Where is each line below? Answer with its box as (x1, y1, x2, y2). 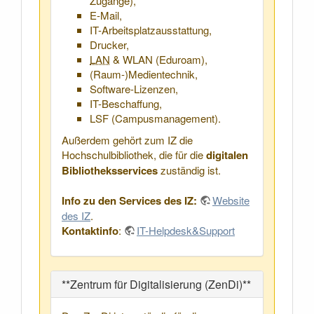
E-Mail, (90, 7, 122, 22)
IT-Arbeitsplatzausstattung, (90, 22, 212, 37)
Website (212, 192, 250, 207)
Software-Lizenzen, (90, 81, 178, 96)
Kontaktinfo (62, 222, 118, 238)
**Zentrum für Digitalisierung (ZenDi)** (62, 275, 251, 292)
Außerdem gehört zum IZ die (62, 132, 193, 147)
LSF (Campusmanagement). (90, 110, 221, 125)
